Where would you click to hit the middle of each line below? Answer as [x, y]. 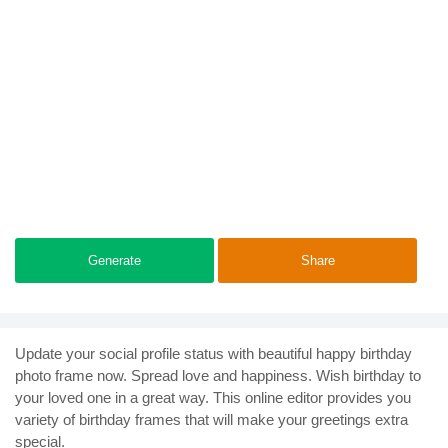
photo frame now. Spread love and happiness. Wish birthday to [218, 375]
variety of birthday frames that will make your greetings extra [211, 419]
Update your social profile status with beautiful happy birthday [213, 353]
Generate [114, 260]
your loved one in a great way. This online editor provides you [213, 397]
